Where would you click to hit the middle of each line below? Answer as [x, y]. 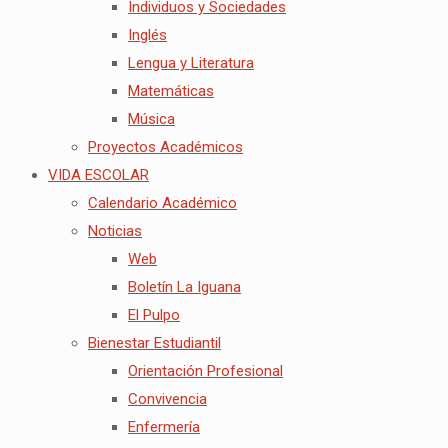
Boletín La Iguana [184, 287]
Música [151, 119]
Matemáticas [171, 91]
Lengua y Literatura [191, 63]
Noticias [115, 231]
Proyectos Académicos [165, 147]
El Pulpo [154, 315]
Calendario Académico [162, 203]
